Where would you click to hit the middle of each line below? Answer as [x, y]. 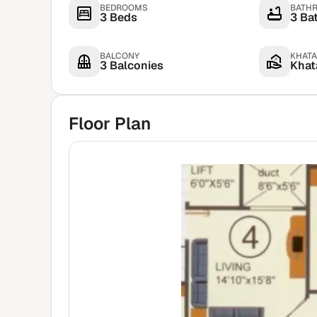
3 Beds [119, 17]
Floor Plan [110, 123]
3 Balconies [132, 65]
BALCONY [120, 56]
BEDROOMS [124, 8]
